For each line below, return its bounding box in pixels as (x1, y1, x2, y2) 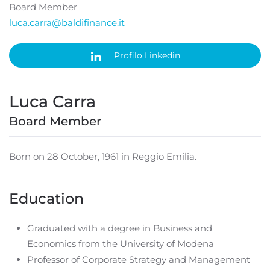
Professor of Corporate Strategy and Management (27, 254, 250, 266)
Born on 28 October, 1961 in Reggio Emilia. (9, 151, 196, 163)
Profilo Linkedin (114, 50, 180, 61)
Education (9, 190, 84, 208)
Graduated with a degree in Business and (27, 222, 212, 234)
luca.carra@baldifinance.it (9, 17, 125, 29)
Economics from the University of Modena (27, 238, 214, 250)
